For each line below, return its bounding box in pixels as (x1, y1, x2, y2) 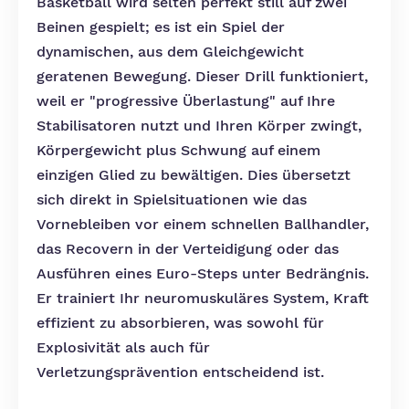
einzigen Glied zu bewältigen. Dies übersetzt (37, 166, 351, 184)
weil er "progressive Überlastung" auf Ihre (37, 92, 335, 110)
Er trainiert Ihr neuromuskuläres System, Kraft (37, 289, 369, 307)
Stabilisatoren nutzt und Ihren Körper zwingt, (37, 117, 362, 134)
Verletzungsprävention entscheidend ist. (37, 363, 324, 381)
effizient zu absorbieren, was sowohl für (37, 314, 324, 331)
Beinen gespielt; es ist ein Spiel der (37, 18, 285, 36)
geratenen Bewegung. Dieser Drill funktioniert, (37, 68, 368, 85)
